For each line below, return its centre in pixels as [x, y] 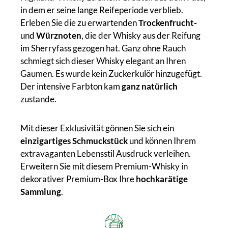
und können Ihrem [162, 140]
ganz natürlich [150, 86]
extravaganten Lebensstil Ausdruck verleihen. [106, 153]
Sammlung [41, 191]
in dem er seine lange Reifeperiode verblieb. [102, 10]
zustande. [38, 99]
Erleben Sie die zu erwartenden [79, 22]
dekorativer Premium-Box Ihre [78, 179]
